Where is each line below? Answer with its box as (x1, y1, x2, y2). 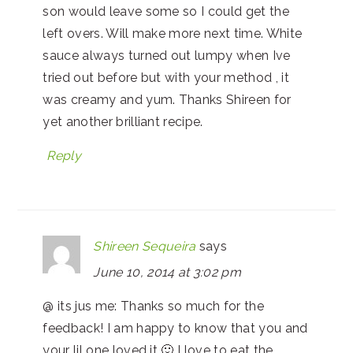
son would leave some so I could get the (43, 3, 289, 19)
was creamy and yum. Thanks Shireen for (43, 91, 292, 107)
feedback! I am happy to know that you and (43, 320, 308, 336)
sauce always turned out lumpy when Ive (43, 47, 291, 63)
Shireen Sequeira (93, 238, 196, 254)
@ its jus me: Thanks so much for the (43, 298, 264, 314)
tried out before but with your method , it (43, 69, 289, 85)
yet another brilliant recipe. (43, 113, 203, 129)
